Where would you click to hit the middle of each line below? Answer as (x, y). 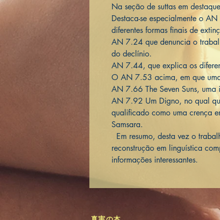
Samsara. (128, 124)
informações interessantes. (155, 160)
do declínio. (133, 54)
